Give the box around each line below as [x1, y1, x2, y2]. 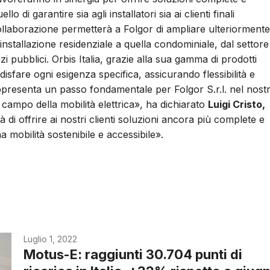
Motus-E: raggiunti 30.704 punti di [24, 246, 243, 263]
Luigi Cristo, [208, 98, 265, 111]
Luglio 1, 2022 [24, 234, 78, 245]
